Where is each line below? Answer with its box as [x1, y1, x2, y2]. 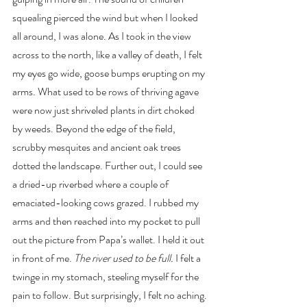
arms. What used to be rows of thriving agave [12, 84, 201, 99]
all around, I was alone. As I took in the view [12, 28, 193, 44]
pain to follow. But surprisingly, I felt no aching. [12, 287, 207, 303]
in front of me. [12, 250, 74, 266]
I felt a [175, 250, 203, 266]
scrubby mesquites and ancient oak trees [12, 139, 183, 155]
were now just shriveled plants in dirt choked [12, 102, 197, 118]
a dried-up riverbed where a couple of [12, 176, 171, 192]
